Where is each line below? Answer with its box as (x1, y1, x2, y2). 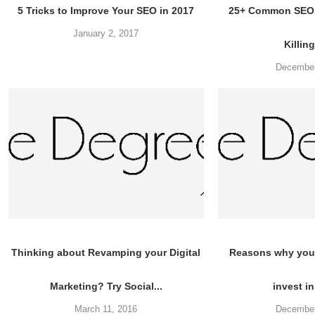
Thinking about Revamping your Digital (11, 246, 201, 258)
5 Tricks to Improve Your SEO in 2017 (18, 5, 195, 17)
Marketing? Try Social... (49, 280, 162, 292)
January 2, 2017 (73, 28, 139, 39)
